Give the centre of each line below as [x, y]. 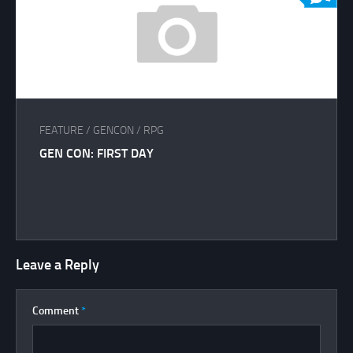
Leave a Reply [58, 265]
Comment [57, 311]
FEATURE [61, 131]
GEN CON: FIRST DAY [97, 154]
